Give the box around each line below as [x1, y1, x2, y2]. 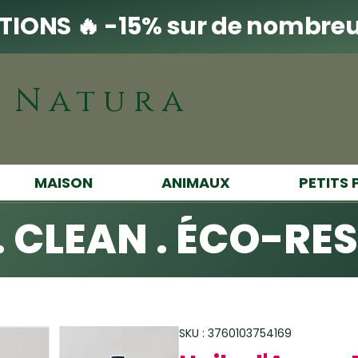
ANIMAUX [161, 172, 231, 193]
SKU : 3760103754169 [179, 324, 292, 341]
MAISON [34, 172, 93, 193]
